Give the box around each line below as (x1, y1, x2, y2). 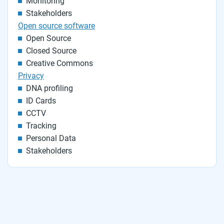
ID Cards (26, 96, 56, 105)
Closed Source (26, 46, 76, 55)
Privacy (18, 71, 44, 80)
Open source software (18, 21, 95, 30)
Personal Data (26, 133, 76, 143)
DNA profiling (26, 83, 73, 93)
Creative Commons (26, 58, 93, 68)
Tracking (26, 121, 56, 130)
